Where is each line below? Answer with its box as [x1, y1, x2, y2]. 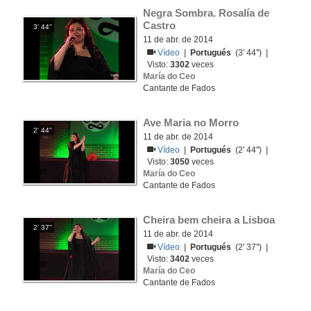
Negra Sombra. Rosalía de [143, 7, 269, 19]
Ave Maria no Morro [143, 117, 239, 128]
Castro [143, 19, 176, 31]
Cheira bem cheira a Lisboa [143, 214, 275, 226]
